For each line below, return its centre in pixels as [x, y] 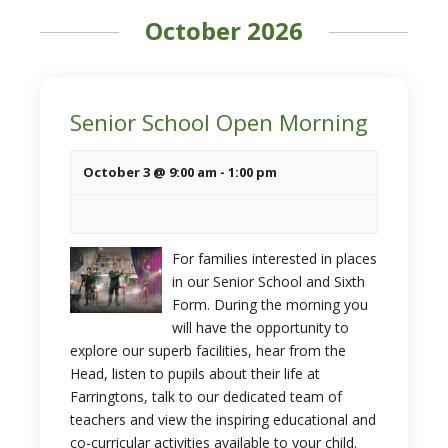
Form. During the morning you [269, 304]
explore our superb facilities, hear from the [208, 350]
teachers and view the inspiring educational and [223, 419]
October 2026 [224, 30]
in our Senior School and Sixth [268, 281]
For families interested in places [274, 258]
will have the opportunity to [260, 327]
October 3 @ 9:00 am [150, 172]
